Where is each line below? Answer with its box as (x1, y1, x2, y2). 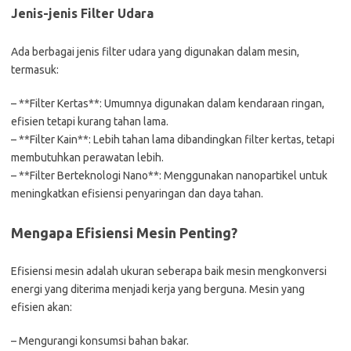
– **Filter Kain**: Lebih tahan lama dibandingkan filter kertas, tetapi (11, 133, 335, 146)
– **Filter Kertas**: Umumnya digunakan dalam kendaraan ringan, (11, 97, 324, 110)
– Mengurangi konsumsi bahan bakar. (11, 335, 189, 347)
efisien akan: (11, 301, 72, 313)
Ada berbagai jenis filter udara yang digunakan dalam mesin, (11, 45, 299, 58)
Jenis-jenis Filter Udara (11, 6, 154, 20)
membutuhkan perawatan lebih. (11, 151, 164, 164)
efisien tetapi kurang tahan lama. (11, 115, 168, 128)
